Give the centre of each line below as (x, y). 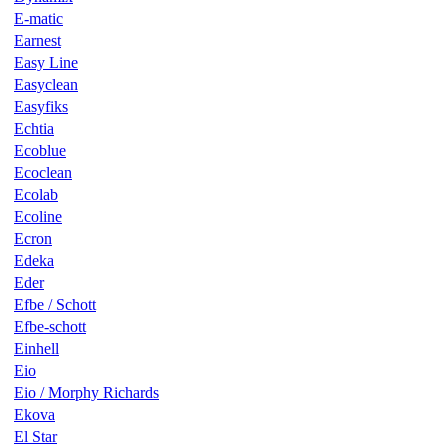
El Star (35, 436)
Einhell (36, 348)
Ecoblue (40, 150)
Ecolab (36, 194)
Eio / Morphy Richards (86, 392)
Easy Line (46, 62)
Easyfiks (41, 106)
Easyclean (46, 84)
